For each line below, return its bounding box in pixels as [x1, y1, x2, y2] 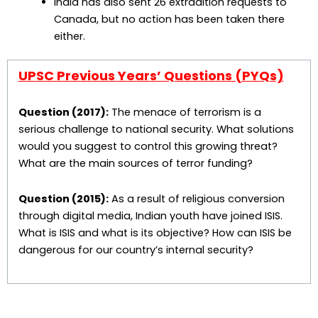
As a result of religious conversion [108, 191, 285, 206]
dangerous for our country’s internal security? [18, 242, 253, 257]
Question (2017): [18, 105, 109, 119]
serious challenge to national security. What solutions [18, 122, 294, 136]
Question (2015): [18, 191, 109, 206]
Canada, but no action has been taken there [53, 11, 285, 26]
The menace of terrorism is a [108, 105, 261, 119]
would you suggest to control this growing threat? [18, 139, 278, 153]
